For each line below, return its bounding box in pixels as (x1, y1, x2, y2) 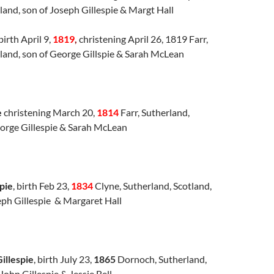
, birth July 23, (34, 253, 94, 265)
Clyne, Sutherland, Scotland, (93, 179, 212, 191)
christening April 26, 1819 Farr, (77, 32, 208, 45)
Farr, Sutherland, (119, 106, 190, 118)
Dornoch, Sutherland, (116, 253, 207, 265)
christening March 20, (2, 106, 97, 118)
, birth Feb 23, (13, 179, 71, 191)
